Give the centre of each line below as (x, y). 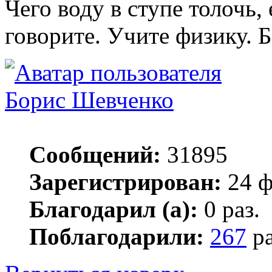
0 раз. (229, 209)
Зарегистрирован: (125, 182)
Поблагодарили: (117, 237)
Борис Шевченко (89, 100)
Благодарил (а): (114, 209)
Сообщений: (95, 155)
